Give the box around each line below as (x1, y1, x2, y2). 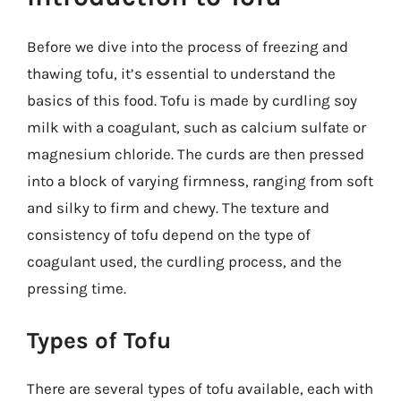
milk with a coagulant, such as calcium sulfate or (27, 118, 366, 136)
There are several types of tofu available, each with (27, 379, 373, 397)
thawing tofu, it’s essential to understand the (27, 64, 336, 82)
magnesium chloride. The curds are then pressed (27, 145, 364, 163)
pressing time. (27, 279, 126, 297)
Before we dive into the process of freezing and (27, 38, 348, 55)
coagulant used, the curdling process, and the (27, 252, 342, 270)
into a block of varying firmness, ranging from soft (27, 172, 373, 190)
